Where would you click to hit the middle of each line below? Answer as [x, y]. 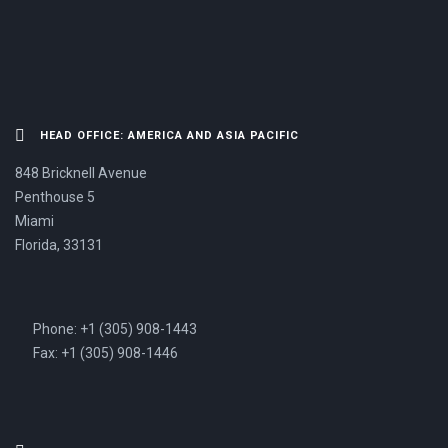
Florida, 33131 [59, 245]
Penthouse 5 [55, 197]
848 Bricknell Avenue [81, 173]
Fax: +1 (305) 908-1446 [104, 353]
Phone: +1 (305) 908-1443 [113, 329]
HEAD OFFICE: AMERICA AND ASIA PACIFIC [169, 135]
